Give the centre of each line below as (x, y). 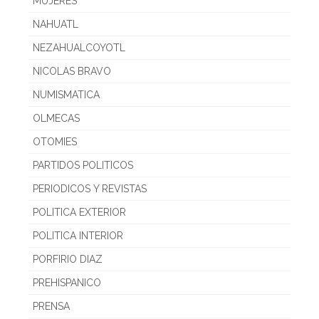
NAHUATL (56, 25)
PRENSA (51, 307)
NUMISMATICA (66, 95)
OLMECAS (56, 119)
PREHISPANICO (67, 283)
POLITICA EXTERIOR (79, 213)
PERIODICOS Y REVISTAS (90, 189)
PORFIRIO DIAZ (68, 260)
